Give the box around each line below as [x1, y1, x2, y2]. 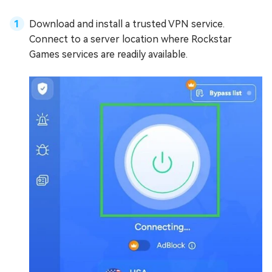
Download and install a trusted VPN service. [29, 18, 225, 30]
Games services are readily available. [29, 48, 188, 60]
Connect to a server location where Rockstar [29, 33, 232, 45]
